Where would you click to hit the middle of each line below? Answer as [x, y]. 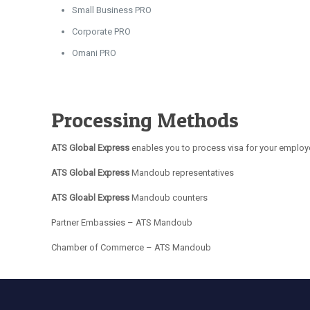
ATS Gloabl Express [92, 198]
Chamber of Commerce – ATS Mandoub [131, 247]
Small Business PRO [112, 10]
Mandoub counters [170, 198]
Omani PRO [94, 53]
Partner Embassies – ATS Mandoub [122, 222]
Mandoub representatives [182, 173]
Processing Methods [145, 120]
